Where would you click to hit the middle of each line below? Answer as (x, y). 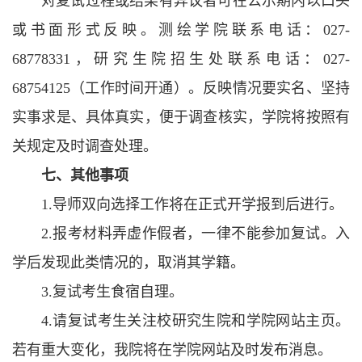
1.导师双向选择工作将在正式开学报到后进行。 (192, 204)
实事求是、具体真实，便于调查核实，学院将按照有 (181, 117)
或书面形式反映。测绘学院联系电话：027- (181, 30)
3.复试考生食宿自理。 (112, 292)
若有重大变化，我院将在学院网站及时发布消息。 (172, 350)
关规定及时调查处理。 (85, 146)
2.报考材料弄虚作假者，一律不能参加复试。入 (196, 234)
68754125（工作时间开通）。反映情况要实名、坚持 (181, 88)
